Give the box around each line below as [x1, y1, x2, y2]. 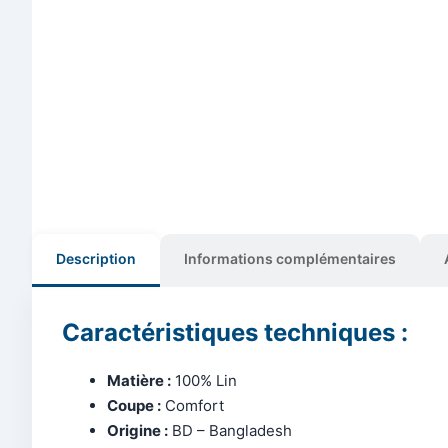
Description [56, 249, 136, 267]
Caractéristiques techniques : [62, 317, 408, 347]
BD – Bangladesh [168, 420, 292, 440]
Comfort [161, 395, 224, 415]
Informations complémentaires [184, 249, 396, 267]
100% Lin [171, 370, 237, 390]
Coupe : [107, 395, 161, 415]
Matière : [107, 370, 171, 390]
